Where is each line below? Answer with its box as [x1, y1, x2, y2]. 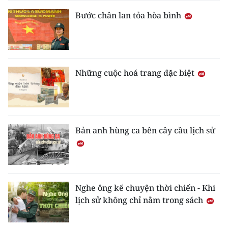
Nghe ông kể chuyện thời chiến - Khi [75, 182, 215, 194]
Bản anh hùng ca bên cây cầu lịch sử [75, 125, 215, 136]
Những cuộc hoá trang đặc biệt [75, 67, 196, 79]
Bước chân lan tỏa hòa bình [75, 10, 183, 21]
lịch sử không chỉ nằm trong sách [75, 194, 205, 206]
